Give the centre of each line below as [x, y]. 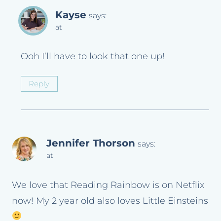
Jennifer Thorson [91, 143]
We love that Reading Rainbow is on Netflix [108, 185]
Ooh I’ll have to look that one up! [93, 56]
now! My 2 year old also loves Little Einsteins [110, 201]
